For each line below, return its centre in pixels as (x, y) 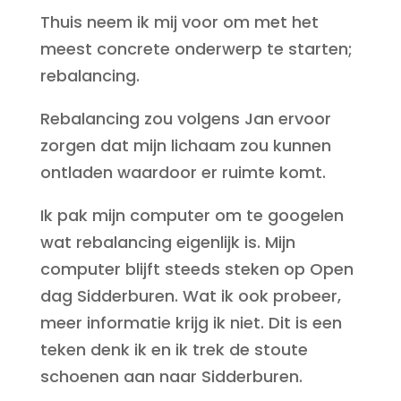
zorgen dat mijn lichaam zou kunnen (185, 145)
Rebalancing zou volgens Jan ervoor (185, 119)
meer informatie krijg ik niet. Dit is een (191, 323)
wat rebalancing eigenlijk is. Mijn (167, 242)
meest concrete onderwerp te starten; (196, 49)
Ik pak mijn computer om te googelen (192, 215)
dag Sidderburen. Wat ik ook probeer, (190, 296)
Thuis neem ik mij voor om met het (179, 22)
